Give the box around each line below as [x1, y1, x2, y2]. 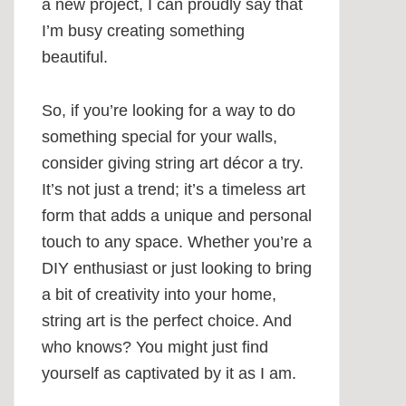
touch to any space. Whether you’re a [42, 233, 312, 252]
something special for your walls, [42, 128, 277, 147]
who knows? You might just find [42, 338, 268, 357]
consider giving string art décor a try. [42, 154, 304, 173]
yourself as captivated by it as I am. [42, 364, 296, 383]
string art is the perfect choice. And [42, 312, 292, 331]
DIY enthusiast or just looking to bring [42, 259, 312, 278]
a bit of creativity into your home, [42, 285, 276, 304]
